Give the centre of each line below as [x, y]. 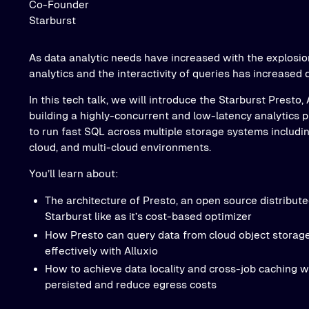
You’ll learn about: [74, 174]
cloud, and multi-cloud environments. [120, 147]
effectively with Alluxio [102, 250]
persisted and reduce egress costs [131, 285]
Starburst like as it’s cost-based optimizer [149, 216]
